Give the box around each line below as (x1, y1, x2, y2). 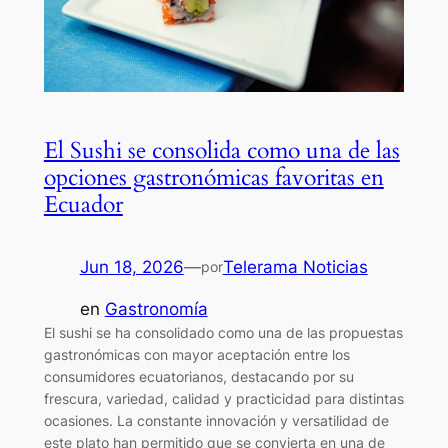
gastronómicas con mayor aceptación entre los (43, 346, 350, 364)
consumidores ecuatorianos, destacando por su (43, 368, 354, 386)
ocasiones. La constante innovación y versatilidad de (43, 412, 389, 430)
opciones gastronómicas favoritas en (43, 161, 384, 193)
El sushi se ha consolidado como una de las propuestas (43, 324, 403, 342)
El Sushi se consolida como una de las (43, 134, 400, 166)
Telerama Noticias (222, 256, 368, 277)
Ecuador (43, 188, 123, 220)
